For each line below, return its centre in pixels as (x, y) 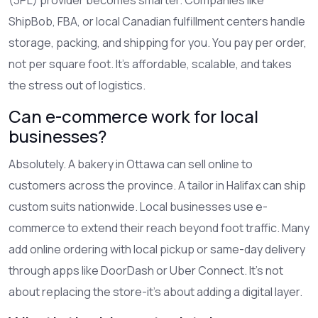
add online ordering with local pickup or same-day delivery (157, 249)
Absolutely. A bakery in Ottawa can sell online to (131, 164)
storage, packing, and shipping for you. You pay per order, (158, 42)
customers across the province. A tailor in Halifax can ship (157, 185)
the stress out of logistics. (77, 85)
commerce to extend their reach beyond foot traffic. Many (159, 227)
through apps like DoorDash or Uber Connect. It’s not (146, 270)
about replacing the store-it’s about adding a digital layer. (155, 291)
